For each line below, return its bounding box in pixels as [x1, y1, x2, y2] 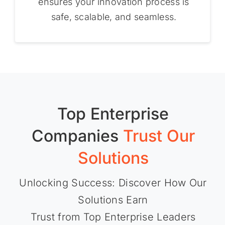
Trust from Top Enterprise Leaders [30, 211, 196, 223]
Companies [31, 126, 119, 146]
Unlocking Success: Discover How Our [19, 177, 207, 189]
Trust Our [123, 126, 195, 146]
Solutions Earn [78, 194, 148, 206]
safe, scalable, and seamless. [51, 12, 177, 23]
